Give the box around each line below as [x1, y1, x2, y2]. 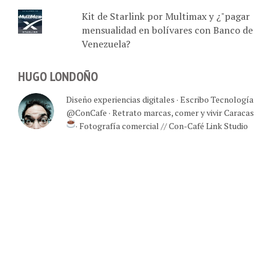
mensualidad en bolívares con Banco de [81, 23, 253, 37]
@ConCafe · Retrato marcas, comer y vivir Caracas [66, 107, 254, 119]
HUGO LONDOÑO [18, 67, 98, 85]
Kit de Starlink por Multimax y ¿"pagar [81, 9, 250, 23]
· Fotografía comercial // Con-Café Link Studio [75, 120, 248, 132]
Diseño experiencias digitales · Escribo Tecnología [66, 94, 253, 106]
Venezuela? [81, 37, 130, 50]
